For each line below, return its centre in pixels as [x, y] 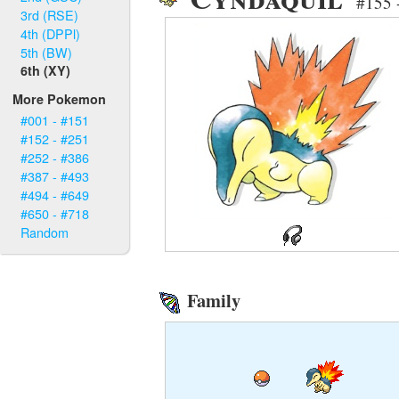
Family [211, 301]
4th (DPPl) [51, 33]
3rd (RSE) [50, 14]
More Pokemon [60, 99]
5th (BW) [47, 52]
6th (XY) [46, 70]
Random [45, 232]
